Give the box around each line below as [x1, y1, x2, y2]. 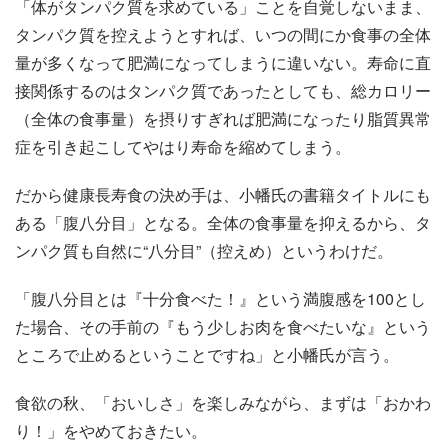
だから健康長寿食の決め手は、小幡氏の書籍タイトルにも [15, 183, 431, 207]
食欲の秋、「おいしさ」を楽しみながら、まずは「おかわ [15, 391, 431, 415]
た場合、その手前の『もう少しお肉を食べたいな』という [15, 315, 431, 339]
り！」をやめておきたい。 [15, 419, 207, 443]
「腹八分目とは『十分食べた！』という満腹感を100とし [15, 287, 426, 311]
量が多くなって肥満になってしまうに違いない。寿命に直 [15, 51, 431, 75]
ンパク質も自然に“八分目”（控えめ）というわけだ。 [15, 239, 393, 263]
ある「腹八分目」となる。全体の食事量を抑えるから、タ [15, 211, 431, 235]
